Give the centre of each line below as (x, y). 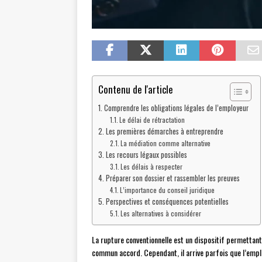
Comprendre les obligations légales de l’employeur (176, 108)
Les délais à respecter (152, 167)
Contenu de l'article (136, 89)
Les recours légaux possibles (146, 155)
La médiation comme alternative (166, 143)
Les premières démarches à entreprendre (164, 132)
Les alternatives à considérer (161, 213)
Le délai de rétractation (152, 120)
